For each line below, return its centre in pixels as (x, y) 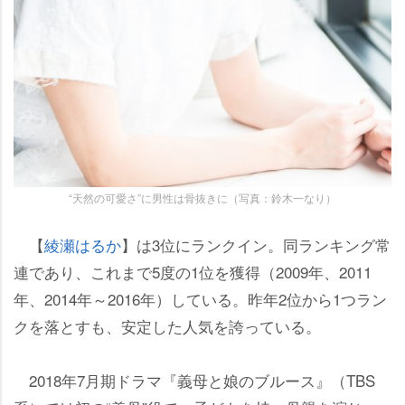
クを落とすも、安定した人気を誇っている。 (167, 325)
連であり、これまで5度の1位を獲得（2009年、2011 (193, 271)
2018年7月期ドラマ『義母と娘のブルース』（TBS (194, 380)
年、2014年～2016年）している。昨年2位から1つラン (200, 298)
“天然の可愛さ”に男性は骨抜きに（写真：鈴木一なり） (202, 197)
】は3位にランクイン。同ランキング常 (256, 244)
